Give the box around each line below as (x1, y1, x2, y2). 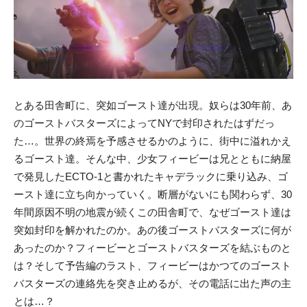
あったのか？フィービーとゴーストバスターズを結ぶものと (14, 242, 291, 254)
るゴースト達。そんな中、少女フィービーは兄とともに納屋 (14, 153, 291, 165)
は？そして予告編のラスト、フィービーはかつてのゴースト (14, 260, 291, 272)
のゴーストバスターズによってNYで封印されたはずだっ (14, 117, 275, 130)
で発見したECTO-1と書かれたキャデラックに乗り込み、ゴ (14, 171, 288, 183)
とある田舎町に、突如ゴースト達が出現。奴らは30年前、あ (14, 99, 292, 112)
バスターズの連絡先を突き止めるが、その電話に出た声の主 (14, 278, 291, 290)
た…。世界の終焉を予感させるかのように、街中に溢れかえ (14, 135, 291, 147)
